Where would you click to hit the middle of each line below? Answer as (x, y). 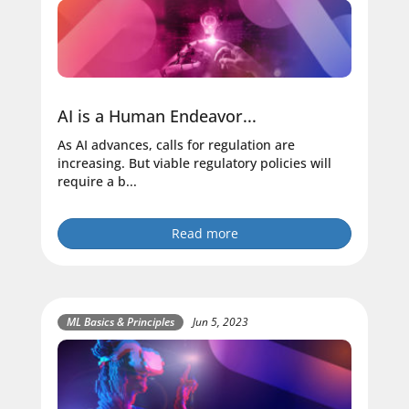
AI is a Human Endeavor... (157, 115)
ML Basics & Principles (121, 321)
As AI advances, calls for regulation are (176, 144)
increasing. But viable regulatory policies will (194, 163)
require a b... (97, 181)
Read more (204, 233)
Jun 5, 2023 (220, 322)
